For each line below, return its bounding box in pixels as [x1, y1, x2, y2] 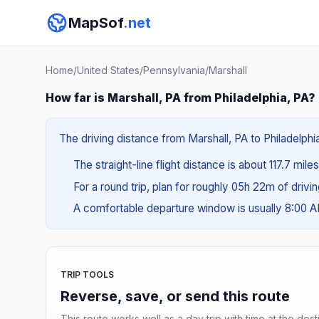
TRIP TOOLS [61, 268, 114, 280]
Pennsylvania [143, 64, 205, 76]
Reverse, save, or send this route [61, 287, 290, 305]
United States [77, 64, 140, 76]
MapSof [68, 14, 123, 31]
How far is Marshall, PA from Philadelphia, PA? [46, 90, 315, 105]
